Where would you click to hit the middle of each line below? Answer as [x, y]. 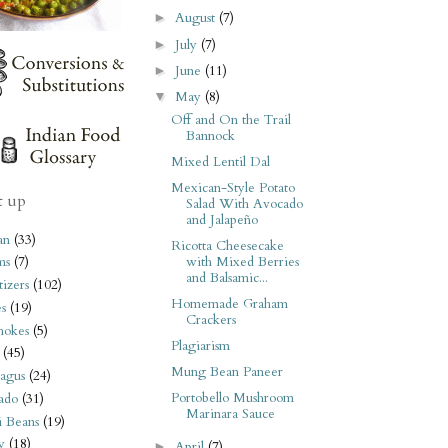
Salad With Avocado [244, 203]
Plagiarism [200, 346]
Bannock [210, 135]
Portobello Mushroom [232, 398]
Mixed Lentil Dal [220, 161]
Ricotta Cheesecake [227, 245]
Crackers [210, 320]
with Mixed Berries [242, 261]
